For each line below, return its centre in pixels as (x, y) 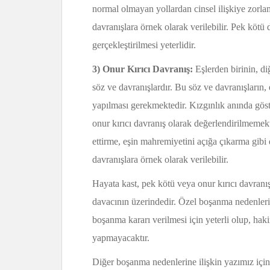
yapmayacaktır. (121, 238)
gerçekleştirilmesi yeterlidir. (144, 45)
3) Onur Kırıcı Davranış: (144, 69)
